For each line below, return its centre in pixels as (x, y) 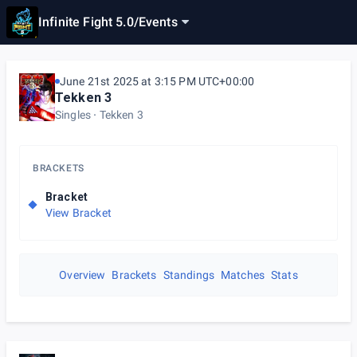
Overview (82, 275)
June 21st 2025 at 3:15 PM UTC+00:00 (157, 81)
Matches (243, 275)
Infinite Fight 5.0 (86, 22)
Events (158, 22)
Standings (188, 275)
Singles (73, 115)
